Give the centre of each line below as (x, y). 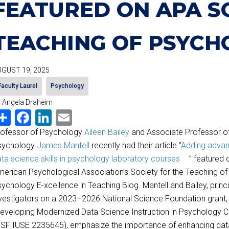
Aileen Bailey (107, 132)
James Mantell (63, 145)
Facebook (65, 116)
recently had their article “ (135, 145)
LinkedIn (81, 116)
